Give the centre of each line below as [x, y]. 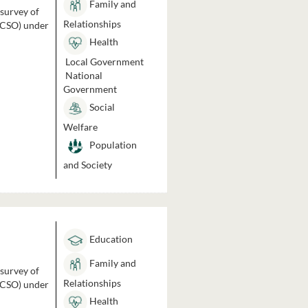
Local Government [103, 62]
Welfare [80, 127]
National [82, 75]
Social [101, 107]
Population [112, 145]
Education [110, 239]
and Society [87, 165]
